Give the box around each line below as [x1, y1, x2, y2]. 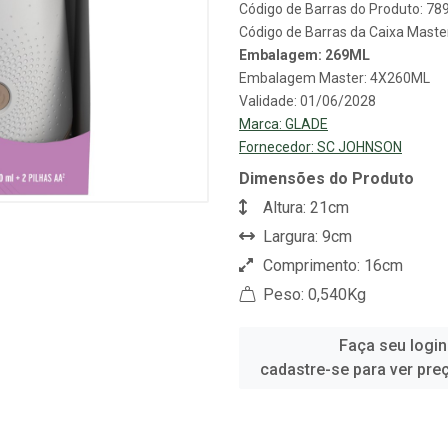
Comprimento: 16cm [259, 256, 403, 275]
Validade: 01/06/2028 [239, 93, 376, 109]
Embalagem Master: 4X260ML [239, 70, 430, 86]
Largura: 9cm [259, 227, 352, 246]
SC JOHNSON [317, 139, 402, 155]
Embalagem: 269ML [239, 47, 370, 63]
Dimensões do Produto [239, 169, 414, 188]
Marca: [239, 116, 285, 132]
